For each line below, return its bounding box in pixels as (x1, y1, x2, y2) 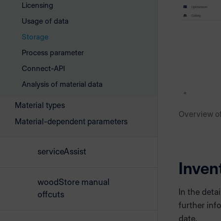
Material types (15, 101, 65, 110)
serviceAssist (37, 147, 86, 156)
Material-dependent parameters (15, 117, 128, 126)
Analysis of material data (22, 79, 103, 89)
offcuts (37, 189, 64, 199)
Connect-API (22, 64, 65, 73)
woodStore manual (37, 177, 110, 187)
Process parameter (22, 48, 84, 57)
